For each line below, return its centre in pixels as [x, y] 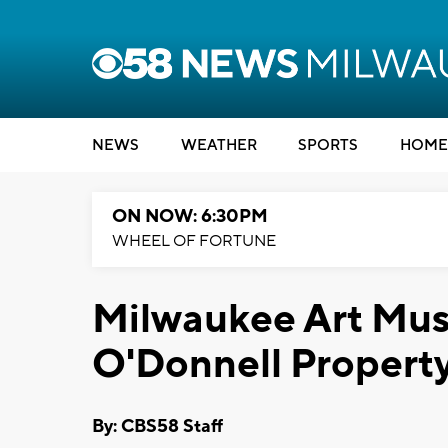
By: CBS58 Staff [157, 426]
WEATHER [218, 145]
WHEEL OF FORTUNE [194, 241]
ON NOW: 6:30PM [190, 216]
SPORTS [328, 145]
